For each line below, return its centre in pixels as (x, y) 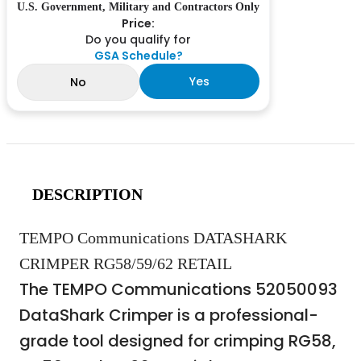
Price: (138, 23)
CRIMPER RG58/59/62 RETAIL (126, 263)
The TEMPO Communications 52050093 (178, 289)
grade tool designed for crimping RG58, (178, 340)
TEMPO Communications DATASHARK (153, 237)
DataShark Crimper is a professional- (169, 315)
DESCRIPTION (87, 194)
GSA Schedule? (138, 55)
